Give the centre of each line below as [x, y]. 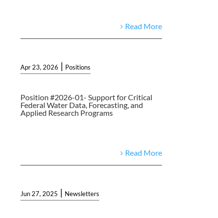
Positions [78, 67]
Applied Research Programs [67, 112]
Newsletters [82, 193]
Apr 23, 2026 [40, 67]
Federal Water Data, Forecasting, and [82, 105]
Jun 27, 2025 [39, 193]
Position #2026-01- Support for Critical [87, 97]
